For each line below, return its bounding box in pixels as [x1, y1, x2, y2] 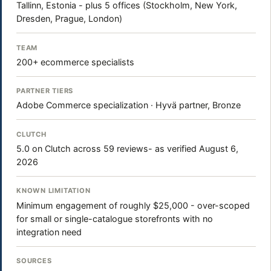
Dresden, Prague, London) [16, 13, 122, 24]
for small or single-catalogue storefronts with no [16, 213, 213, 224]
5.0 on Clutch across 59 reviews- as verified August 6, [16, 143, 238, 154]
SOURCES [16, 256, 52, 265]
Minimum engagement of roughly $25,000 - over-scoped [16, 200, 250, 211]
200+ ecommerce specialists [16, 56, 134, 67]
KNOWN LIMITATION [16, 186, 91, 195]
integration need [16, 226, 82, 237]
